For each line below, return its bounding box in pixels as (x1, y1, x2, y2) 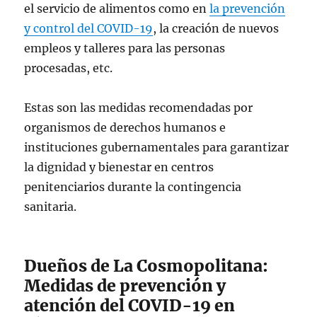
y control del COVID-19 (24, 21, 154, 35)
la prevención (209, 1, 286, 16)
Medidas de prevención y (24, 275, 226, 296)
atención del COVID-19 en (24, 295, 236, 316)
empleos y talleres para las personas (24, 41, 226, 55)
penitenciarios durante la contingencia (24, 180, 242, 194)
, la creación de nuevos (153, 21, 279, 35)
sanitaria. (24, 200, 77, 214)
